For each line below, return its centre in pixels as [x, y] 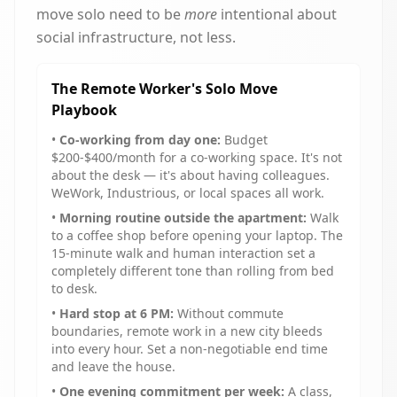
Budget [244, 140]
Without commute [229, 313]
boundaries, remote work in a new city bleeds [187, 331]
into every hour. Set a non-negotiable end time [190, 349]
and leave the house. [113, 366]
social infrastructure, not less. [136, 37]
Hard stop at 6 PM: [117, 313]
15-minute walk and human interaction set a [183, 253]
